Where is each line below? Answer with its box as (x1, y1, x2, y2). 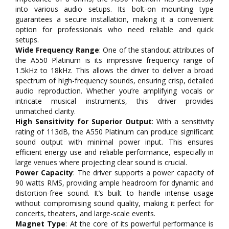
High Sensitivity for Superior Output (15, 116, 152, 126)
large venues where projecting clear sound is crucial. (15, 157, 187, 167)
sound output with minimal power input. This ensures (15, 136, 214, 147)
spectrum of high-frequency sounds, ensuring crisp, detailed (15, 75, 214, 85)
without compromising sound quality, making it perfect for (15, 198, 214, 208)
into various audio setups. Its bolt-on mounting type (15, 4, 214, 14)
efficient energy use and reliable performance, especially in (15, 147, 214, 157)
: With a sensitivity (152, 116, 214, 126)
